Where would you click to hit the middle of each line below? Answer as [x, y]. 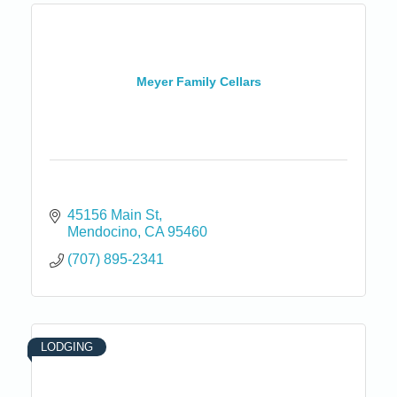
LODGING [67, 346]
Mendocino [102, 231]
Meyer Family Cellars [198, 82]
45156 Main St [113, 214]
